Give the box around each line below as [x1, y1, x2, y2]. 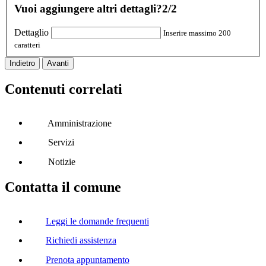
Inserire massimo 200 [163, 28, 231, 37]
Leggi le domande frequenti [45, 216, 149, 226]
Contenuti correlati [5, 81, 122, 97]
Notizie [47, 157, 75, 167]
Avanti [47, 58, 69, 68]
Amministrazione [47, 118, 112, 128]
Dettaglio [14, 27, 49, 37]
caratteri [14, 40, 40, 49]
